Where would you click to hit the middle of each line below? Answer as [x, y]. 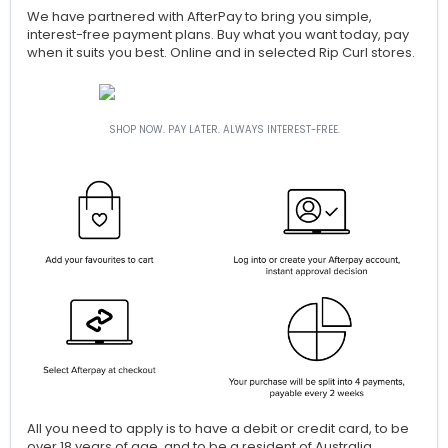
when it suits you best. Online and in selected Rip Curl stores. [221, 53]
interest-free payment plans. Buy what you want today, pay [218, 35]
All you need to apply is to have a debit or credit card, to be [218, 429]
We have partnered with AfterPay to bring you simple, [199, 17]
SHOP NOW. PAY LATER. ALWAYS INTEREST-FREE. [224, 130]
